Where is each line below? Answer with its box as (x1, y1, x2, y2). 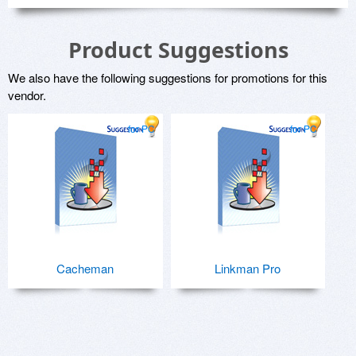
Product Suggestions (68, 35, 288, 64)
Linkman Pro (215, 260, 281, 277)
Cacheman (56, 260, 114, 277)
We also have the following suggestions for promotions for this (8, 69, 327, 86)
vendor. (8, 87, 46, 103)
